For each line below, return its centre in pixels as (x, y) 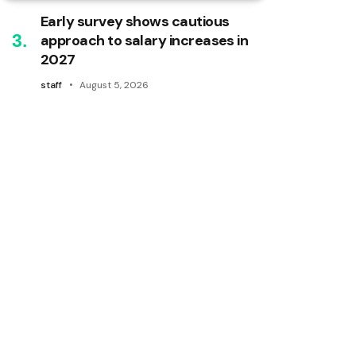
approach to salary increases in (145, 40)
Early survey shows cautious (135, 21)
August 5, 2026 (114, 85)
